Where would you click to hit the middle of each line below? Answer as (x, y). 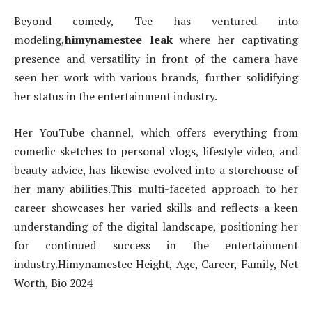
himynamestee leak (119, 40)
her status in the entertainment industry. (116, 96)
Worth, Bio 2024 (53, 282)
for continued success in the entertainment (156, 245)
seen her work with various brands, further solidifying (156, 78)
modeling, (39, 40)
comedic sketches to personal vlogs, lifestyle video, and (156, 151)
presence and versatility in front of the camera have (156, 59)
